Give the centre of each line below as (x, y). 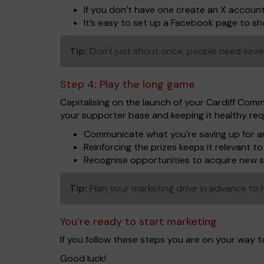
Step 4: (80, 84)
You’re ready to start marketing (138, 222)
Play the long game (147, 84)
